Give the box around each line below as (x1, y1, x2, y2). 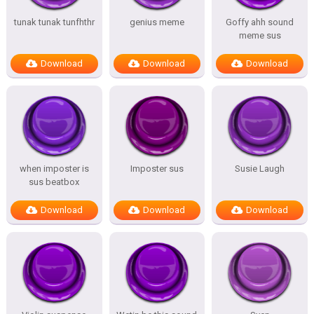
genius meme (129, 17, 184, 27)
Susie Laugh (235, 163, 285, 174)
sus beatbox (29, 177, 80, 187)
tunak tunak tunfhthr (13, 17, 95, 27)
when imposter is (19, 163, 89, 174)
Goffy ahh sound (226, 17, 294, 27)
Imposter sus (130, 163, 184, 174)
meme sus (238, 30, 281, 41)
